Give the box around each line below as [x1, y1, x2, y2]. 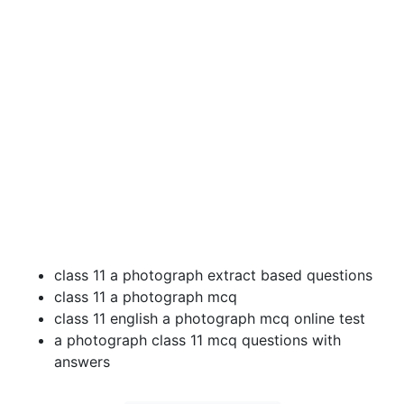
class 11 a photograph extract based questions [54, 266, 372, 285]
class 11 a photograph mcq [54, 288, 237, 307]
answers [54, 353, 110, 372]
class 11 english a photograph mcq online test [54, 309, 365, 328]
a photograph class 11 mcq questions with [54, 331, 341, 350]
